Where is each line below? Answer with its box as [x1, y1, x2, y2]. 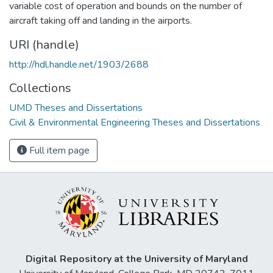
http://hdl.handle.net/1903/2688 [9, 57, 149, 71]
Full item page [27, 143, 90, 157]
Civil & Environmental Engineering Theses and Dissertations [9, 115, 260, 129]
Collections [9, 79, 71, 96]
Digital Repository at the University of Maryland [25, 252, 248, 266]
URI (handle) [9, 36, 79, 53]
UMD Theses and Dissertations [9, 101, 143, 115]
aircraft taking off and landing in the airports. [9, 13, 192, 27]
